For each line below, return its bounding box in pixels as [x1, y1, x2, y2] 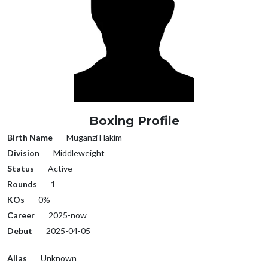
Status [7, 163, 34, 174]
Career [7, 210, 35, 221]
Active [46, 163, 72, 174]
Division [7, 148, 39, 159]
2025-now [47, 210, 87, 221]
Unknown [39, 253, 77, 264]
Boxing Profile [89, 114, 179, 129]
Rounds [7, 179, 37, 190]
